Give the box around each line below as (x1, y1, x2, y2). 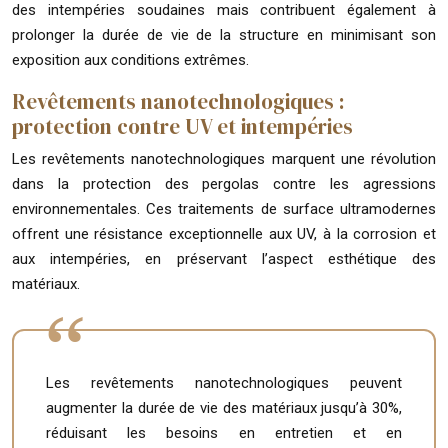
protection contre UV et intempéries (12, 111, 353, 141)
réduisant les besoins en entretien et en (46, 423, 402, 442)
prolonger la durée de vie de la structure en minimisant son (12, 25, 436, 44)
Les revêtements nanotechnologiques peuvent (46, 373, 402, 392)
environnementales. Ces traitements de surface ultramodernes (12, 199, 436, 218)
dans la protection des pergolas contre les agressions (12, 174, 436, 193)
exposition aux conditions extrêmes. (12, 50, 249, 69)
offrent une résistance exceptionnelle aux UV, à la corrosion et (12, 224, 436, 243)
